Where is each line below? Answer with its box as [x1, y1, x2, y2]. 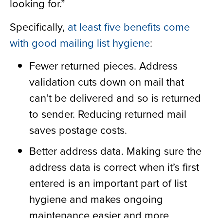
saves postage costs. [29, 122, 127, 137]
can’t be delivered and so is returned [29, 90, 201, 105]
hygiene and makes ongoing [29, 191, 163, 206]
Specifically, [10, 18, 68, 34]
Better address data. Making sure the [29, 143, 201, 158]
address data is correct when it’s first [29, 159, 199, 174]
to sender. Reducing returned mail [29, 106, 186, 121]
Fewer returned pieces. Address [29, 57, 178, 73]
